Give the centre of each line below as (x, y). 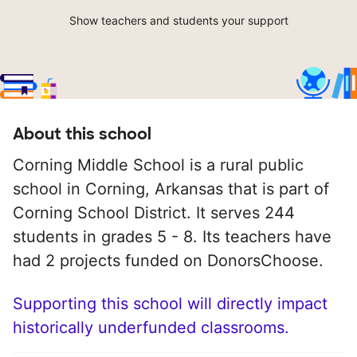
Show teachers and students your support (178, 21)
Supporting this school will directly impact (170, 304)
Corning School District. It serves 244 (154, 213)
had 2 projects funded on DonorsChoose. (168, 261)
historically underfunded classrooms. (151, 328)
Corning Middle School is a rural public (158, 165)
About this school (82, 134)
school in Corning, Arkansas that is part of (171, 189)
